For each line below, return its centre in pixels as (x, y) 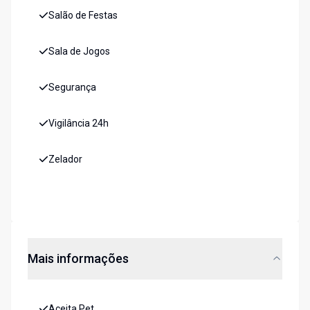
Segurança (72, 88)
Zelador (65, 159)
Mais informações (78, 259)
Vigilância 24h (79, 124)
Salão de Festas (83, 16)
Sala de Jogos (79, 52)
